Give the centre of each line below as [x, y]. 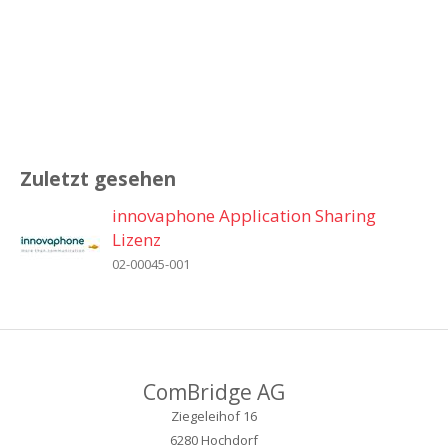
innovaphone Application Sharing [244, 216]
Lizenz [136, 240]
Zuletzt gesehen [98, 179]
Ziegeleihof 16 [214, 416]
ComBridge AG [214, 392]
